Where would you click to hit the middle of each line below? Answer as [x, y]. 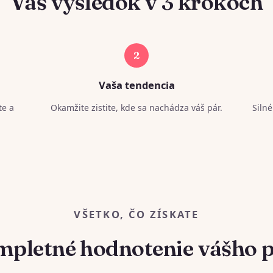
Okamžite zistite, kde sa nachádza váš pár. [136, 108]
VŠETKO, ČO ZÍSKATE [136, 214]
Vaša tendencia [136, 85]
